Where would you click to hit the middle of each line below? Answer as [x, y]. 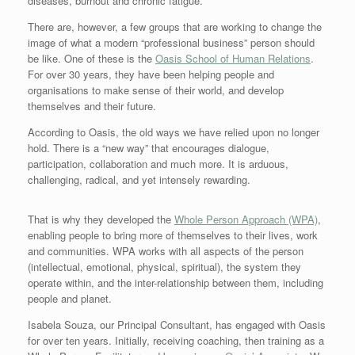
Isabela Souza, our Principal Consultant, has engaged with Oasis [177, 324]
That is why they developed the [101, 219]
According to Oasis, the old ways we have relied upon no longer [174, 132]
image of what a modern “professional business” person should [171, 42]
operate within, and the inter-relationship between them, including [176, 282]
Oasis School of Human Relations [233, 58]
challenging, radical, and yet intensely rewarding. [139, 179]
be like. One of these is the [92, 58]
